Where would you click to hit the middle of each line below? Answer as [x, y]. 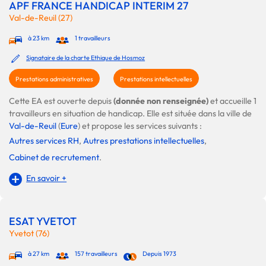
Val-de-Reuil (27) [41, 18]
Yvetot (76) [29, 234]
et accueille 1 [233, 101]
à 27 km [39, 254]
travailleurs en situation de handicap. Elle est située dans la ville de [130, 114]
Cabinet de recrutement [54, 158]
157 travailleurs [96, 254]
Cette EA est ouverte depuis [61, 101]
